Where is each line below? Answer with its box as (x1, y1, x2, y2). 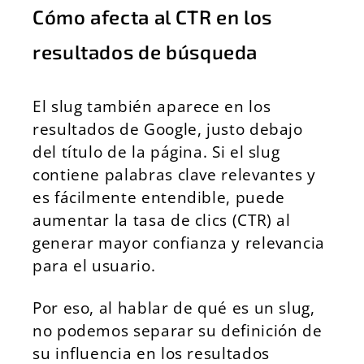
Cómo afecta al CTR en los (32, 5, 273, 28)
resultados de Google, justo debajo (32, 118, 303, 140)
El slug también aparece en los (32, 95, 271, 117)
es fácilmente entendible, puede (32, 186, 285, 208)
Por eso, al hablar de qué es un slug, (32, 297, 315, 318)
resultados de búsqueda (32, 40, 258, 63)
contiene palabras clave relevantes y (32, 163, 317, 185)
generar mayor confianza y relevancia (32, 232, 326, 253)
